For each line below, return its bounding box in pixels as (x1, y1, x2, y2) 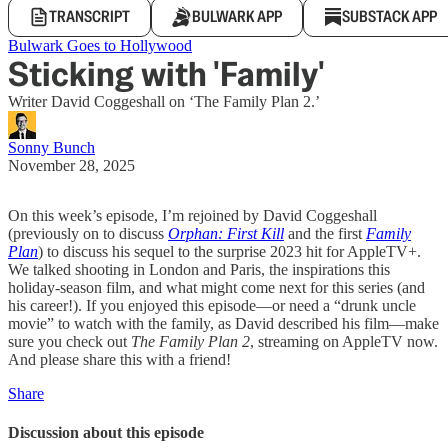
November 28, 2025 (8, 157, 135, 174)
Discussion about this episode (8, 424, 204, 442)
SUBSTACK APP (342, 6, 437, 27)
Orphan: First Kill (168, 225, 284, 242)
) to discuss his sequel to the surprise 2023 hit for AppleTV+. (38, 243, 421, 260)
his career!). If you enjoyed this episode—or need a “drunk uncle (8, 297, 416, 314)
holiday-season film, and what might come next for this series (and (8, 279, 425, 296)
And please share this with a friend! (8, 351, 231, 368)
